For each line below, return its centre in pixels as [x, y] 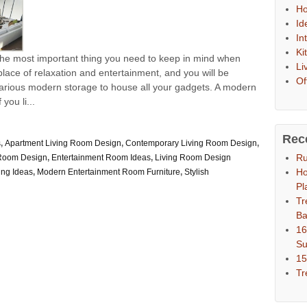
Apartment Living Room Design [63, 144]
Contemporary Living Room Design [191, 144]
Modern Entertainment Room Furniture [109, 172]
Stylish [197, 172]
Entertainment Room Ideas [101, 158]
